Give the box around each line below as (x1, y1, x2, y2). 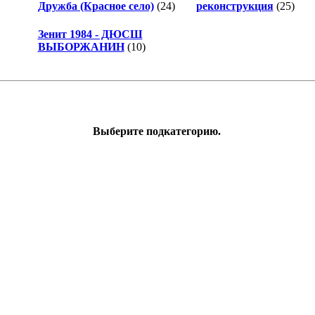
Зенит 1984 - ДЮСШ (37, 28, 143, 41)
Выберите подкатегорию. (92, 125, 221, 138)
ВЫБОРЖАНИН (37, 41, 124, 53)
